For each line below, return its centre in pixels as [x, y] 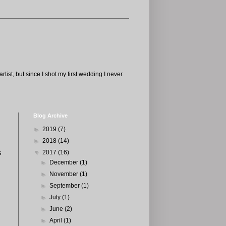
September [66, 186]
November [65, 174]
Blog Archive [50, 116]
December [65, 162]
